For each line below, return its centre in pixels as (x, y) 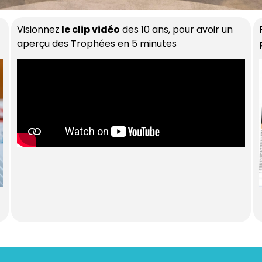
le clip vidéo (90, 30)
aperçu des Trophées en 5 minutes (97, 44)
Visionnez (39, 30)
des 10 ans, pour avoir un (177, 30)
